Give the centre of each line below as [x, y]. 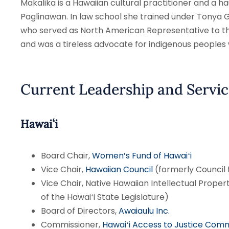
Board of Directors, [79, 211]
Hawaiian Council [119, 169]
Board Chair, [66, 155]
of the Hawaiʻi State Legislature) [105, 197]
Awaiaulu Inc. [144, 211]
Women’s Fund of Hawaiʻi [142, 155]
